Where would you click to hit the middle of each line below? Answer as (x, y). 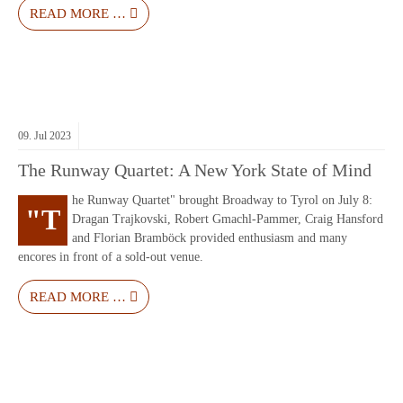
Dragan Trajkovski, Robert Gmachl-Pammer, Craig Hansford (228, 219)
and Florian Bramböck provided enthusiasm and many (210, 238)
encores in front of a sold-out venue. (111, 257)
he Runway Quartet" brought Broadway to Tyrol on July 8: (222, 201)
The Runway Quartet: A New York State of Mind (195, 171)
